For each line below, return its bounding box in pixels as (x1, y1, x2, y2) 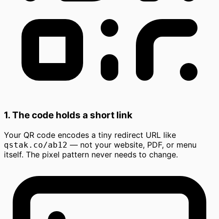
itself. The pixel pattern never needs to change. (4, 149, 178, 159)
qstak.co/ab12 (4, 140, 67, 150)
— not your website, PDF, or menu (67, 139, 197, 150)
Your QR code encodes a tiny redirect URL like (4, 130, 176, 140)
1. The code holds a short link (4, 109, 132, 121)
